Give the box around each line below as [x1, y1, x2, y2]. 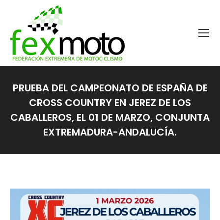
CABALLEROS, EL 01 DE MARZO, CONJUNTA [10, 110, 210, 124]
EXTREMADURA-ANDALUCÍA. [43, 125, 177, 139]
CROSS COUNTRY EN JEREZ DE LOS [29, 96, 191, 110]
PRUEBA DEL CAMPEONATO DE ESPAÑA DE [12, 81, 208, 95]
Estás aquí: [110, 141, 145, 150]
